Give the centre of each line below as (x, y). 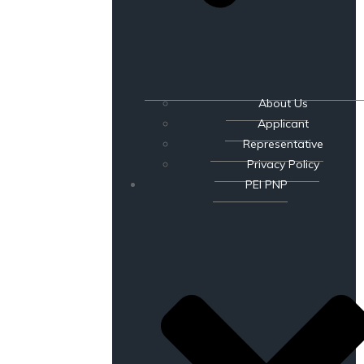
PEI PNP (266, 184)
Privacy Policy (283, 164)
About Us (283, 103)
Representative (283, 143)
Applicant (283, 123)
